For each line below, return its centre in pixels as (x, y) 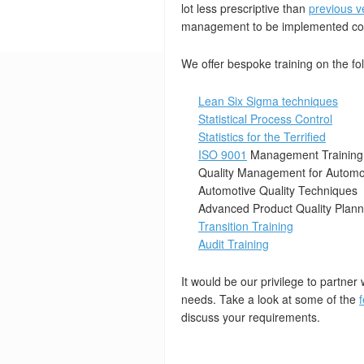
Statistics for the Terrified (262, 136)
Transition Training (246, 226)
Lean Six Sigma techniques (268, 101)
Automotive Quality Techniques (278, 190)
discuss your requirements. (251, 317)
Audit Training (234, 244)
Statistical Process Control (265, 119)
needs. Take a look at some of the (270, 299)
